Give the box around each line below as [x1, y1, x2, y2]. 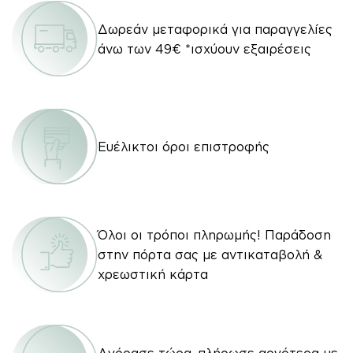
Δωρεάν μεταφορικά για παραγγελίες [98, 21, 333, 36]
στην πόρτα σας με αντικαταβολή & [98, 247, 322, 262]
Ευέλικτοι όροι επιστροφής [98, 139, 269, 154]
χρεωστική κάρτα [98, 267, 208, 281]
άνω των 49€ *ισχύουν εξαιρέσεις [98, 41, 311, 56]
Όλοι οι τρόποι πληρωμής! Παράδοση [98, 228, 331, 242]
